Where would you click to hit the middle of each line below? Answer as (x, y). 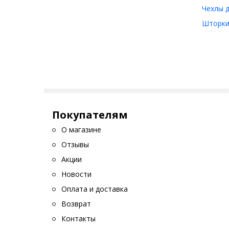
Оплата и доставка (95, 189)
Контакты (78, 219)
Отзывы (75, 144)
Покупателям (90, 115)
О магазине (81, 130)
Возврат (76, 204)
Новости (76, 174)
